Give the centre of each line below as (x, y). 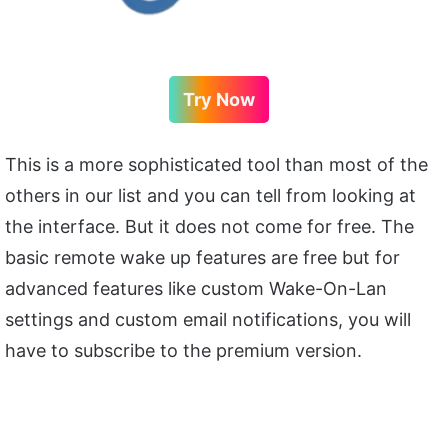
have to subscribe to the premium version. (183, 351)
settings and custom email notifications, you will (208, 320)
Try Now (219, 100)
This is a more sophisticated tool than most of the (216, 165)
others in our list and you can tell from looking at (210, 196)
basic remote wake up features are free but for (202, 258)
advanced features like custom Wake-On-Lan (196, 289)
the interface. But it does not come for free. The (209, 227)
